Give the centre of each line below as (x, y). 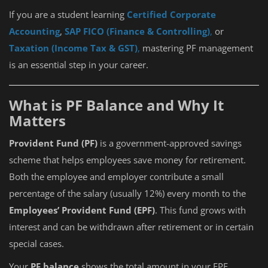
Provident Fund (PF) (53, 143)
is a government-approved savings (170, 143)
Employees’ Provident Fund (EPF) (82, 210)
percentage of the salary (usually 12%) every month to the (127, 193)
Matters (37, 121)
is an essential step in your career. (79, 65)
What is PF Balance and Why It (116, 105)
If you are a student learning (68, 14)
